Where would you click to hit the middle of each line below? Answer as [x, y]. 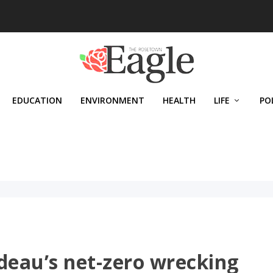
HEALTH [179, 100]
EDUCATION [37, 100]
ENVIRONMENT [112, 100]
